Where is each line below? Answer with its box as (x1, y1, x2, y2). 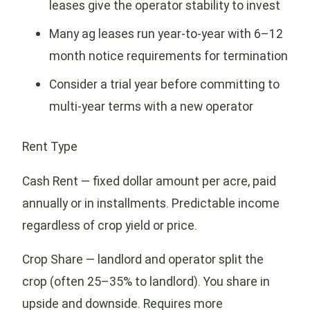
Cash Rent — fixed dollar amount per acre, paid (22, 172, 276, 189)
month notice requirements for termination (48, 47, 288, 64)
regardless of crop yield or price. (22, 217, 197, 233)
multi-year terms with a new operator (48, 98, 253, 114)
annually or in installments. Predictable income (22, 194, 280, 211)
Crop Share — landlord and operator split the (22, 251, 264, 268)
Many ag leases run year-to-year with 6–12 (48, 25, 283, 42)
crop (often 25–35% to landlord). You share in (22, 273, 270, 290)
